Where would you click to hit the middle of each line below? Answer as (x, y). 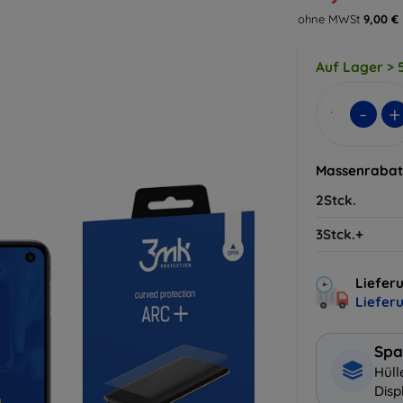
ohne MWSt (331, 19)
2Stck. (336, 200)
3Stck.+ (340, 234)
